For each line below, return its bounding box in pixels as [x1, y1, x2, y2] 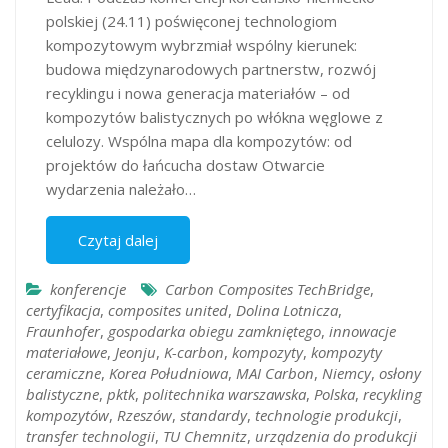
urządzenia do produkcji [255, 425, 417, 446]
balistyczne [26, 383, 99, 404]
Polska [314, 383, 355, 404]
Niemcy [322, 362, 371, 383]
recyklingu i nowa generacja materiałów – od [46, 82, 350, 103]
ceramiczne [26, 362, 101, 383]
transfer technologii [26, 425, 155, 446]
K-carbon [164, 341, 224, 362]
